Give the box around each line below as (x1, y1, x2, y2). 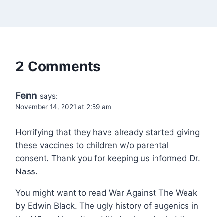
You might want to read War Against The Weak (15, 187, 197, 198)
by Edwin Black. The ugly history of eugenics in (15, 201, 198, 211)
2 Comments (15, 58, 101, 75)
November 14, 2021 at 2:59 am (15, 102, 111, 110)
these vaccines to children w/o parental (15, 140, 169, 150)
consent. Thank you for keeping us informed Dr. (15, 153, 200, 163)
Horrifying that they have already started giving (15, 127, 200, 137)
